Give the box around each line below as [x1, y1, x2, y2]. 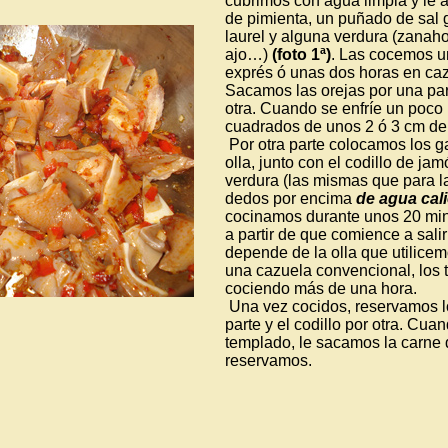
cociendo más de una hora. [225, 280, 417, 297]
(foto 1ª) [272, 46, 331, 63]
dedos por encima [225, 190, 356, 207]
